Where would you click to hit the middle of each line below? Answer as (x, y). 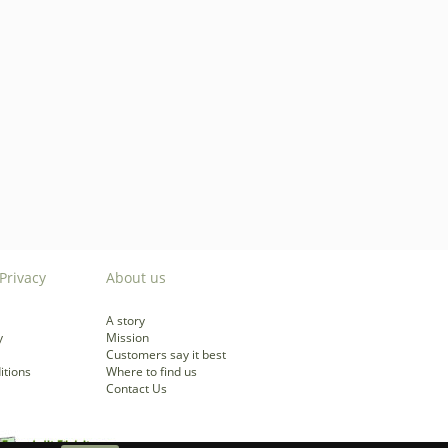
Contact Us (136, 388)
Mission (127, 337)
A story (125, 320)
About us (136, 277)
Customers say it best (166, 354)
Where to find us (151, 371)
